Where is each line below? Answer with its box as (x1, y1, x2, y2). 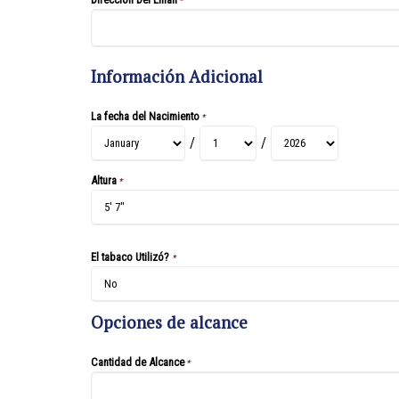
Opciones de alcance (91, 311, 248, 333)
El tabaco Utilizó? (91, 249, 172, 264)
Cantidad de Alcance (91, 354, 184, 369)
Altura (91, 174, 117, 188)
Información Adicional (91, 66, 263, 88)
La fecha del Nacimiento (91, 110, 199, 124)
